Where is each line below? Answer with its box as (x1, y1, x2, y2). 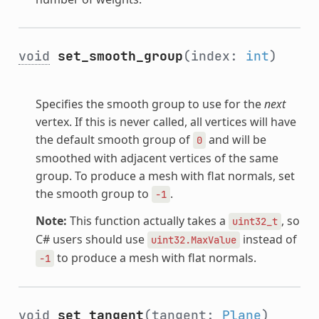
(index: (182, 47, 246, 64)
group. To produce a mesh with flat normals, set (35, 167, 295, 184)
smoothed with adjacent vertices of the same (35, 150, 278, 166)
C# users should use (35, 231, 147, 247)
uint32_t (231, 214, 278, 228)
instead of (239, 231, 297, 247)
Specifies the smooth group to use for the (35, 95, 264, 112)
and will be (205, 131, 266, 147)
